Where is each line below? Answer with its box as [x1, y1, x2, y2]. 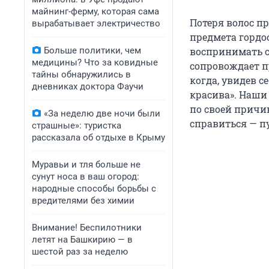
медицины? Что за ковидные [32, 57, 158, 68]
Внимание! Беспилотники [32, 222, 142, 233]
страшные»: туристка [32, 120, 121, 131]
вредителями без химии [32, 195, 134, 206]
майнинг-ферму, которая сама [32, 6, 159, 17]
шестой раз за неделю [32, 246, 128, 257]
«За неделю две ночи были [44, 108, 160, 119]
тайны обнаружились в [32, 69, 131, 80]
